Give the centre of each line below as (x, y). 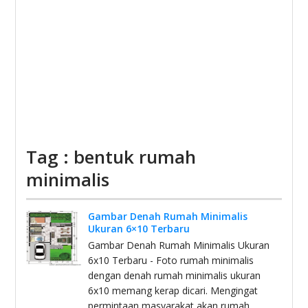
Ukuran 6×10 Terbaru (139, 229)
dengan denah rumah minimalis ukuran (175, 275)
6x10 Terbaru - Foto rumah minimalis (171, 260)
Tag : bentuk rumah (111, 157)
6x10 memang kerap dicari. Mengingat (173, 290)
